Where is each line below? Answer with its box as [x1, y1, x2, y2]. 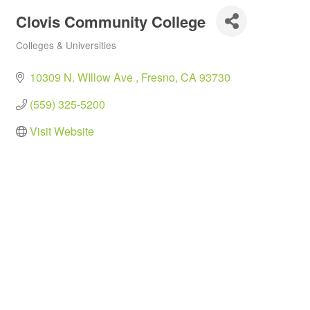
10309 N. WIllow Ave [30, 69, 136, 85]
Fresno [141, 69, 175, 85]
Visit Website [30, 123, 94, 139]
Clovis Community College [16, 10, 206, 33]
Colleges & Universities [16, 38, 116, 52]
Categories [15, 48, 62, 61]
